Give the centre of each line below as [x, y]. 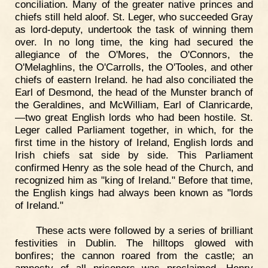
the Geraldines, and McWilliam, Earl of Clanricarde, [134, 105]
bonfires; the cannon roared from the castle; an [134, 256]
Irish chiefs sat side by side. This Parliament [134, 155]
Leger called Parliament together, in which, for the [134, 130]
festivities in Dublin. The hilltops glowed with [134, 243]
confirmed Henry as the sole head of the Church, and [134, 168]
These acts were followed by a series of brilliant [144, 231]
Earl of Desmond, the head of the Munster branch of [134, 92]
